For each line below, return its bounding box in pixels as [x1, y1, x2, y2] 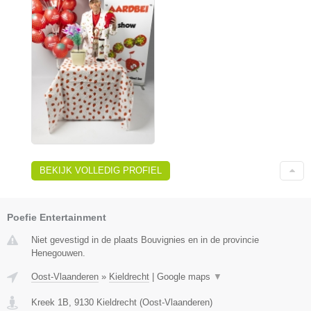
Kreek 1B [31, 297, 69, 308]
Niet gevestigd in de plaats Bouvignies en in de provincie [31, 235, 259, 246]
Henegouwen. [31, 248, 85, 259]
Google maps [157, 271, 213, 283]
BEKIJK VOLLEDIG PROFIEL [40, 165, 162, 176]
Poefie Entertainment [7, 212, 106, 224]
